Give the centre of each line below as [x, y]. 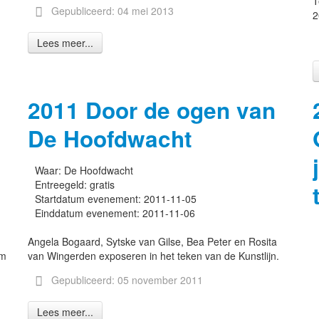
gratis [102, 184]
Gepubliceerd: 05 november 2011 [127, 280]
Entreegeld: [62, 184]
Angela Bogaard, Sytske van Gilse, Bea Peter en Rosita [152, 241]
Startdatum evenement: [89, 199]
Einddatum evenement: [89, 213]
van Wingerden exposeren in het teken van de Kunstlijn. [153, 256]
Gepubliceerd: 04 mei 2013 [112, 11]
